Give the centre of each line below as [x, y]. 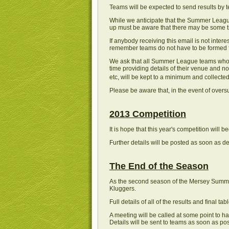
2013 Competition [148, 114]
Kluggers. [123, 188]
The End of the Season [159, 166]
